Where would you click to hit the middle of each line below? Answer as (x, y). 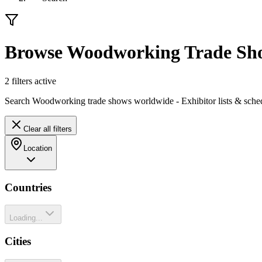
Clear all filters (48, 129)
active (44, 81)
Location (38, 148)
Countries (28, 187)
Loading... (26, 218)
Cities (18, 242)
